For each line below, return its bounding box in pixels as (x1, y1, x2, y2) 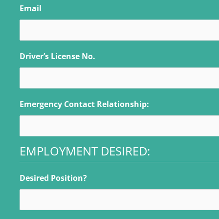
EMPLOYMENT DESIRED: (20, 142, 150, 159)
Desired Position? (20, 172, 87, 183)
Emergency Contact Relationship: (20, 98, 149, 109)
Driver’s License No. (20, 50, 95, 62)
